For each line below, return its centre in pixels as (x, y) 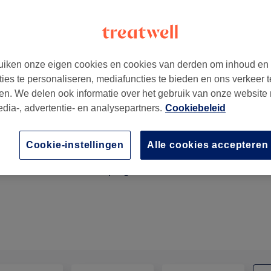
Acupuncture (68, 155)
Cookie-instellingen (75, 145)
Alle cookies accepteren (208, 145)
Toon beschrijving (91, 170)
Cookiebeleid (195, 108)
